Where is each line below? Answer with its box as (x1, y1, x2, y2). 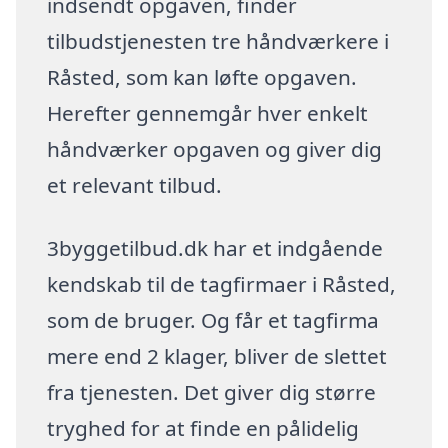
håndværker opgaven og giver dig (47, 134, 383, 163)
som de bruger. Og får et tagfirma (47, 306, 380, 335)
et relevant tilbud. (47, 170, 223, 199)
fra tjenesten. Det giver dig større (47, 378, 377, 407)
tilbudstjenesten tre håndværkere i (47, 26, 390, 55)
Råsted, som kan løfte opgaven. (47, 62, 358, 91)
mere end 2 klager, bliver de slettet (47, 342, 388, 371)
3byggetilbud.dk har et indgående (47, 234, 384, 263)
